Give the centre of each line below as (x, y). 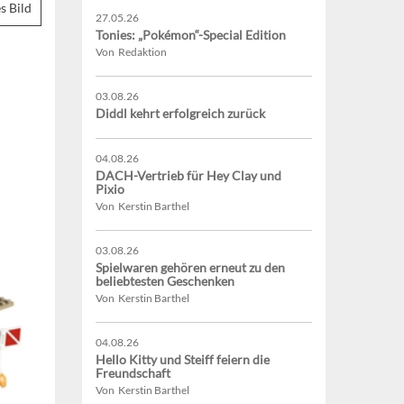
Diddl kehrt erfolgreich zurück (180, 114)
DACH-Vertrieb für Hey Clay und (188, 176)
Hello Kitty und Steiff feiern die (183, 360)
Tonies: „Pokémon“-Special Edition (191, 35)
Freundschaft (133, 373)
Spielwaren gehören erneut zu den (190, 268)
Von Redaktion (131, 52)
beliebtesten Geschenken (165, 281)
